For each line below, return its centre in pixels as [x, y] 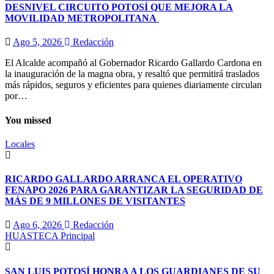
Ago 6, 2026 [39, 225]
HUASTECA [33, 236]
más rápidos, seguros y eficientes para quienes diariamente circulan [133, 85]
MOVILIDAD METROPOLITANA [82, 18]
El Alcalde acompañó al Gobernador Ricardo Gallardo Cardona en [133, 63]
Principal [78, 236]
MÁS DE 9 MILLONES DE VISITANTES [95, 201]
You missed [28, 120]
